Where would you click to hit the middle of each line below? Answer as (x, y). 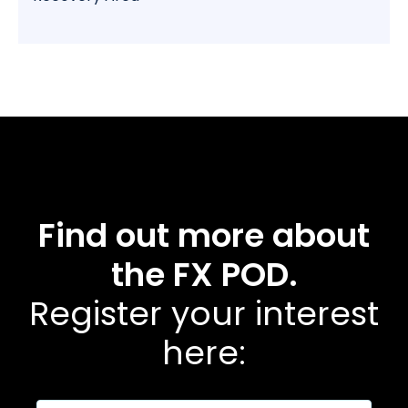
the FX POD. (204, 275)
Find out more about (204, 236)
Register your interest (204, 314)
